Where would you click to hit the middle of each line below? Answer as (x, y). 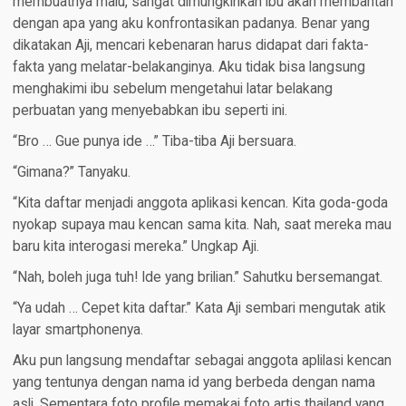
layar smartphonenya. (77, 330)
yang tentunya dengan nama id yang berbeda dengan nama (193, 383)
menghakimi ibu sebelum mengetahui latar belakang (172, 89)
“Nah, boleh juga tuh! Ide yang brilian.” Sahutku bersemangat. (197, 278)
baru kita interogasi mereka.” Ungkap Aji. (135, 247)
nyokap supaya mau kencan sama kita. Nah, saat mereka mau (202, 225)
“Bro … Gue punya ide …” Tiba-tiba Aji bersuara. (154, 142)
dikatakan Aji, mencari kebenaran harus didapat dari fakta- (190, 46)
